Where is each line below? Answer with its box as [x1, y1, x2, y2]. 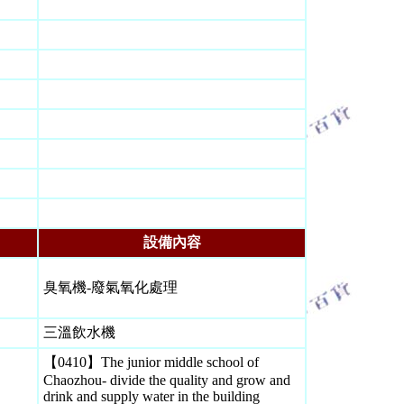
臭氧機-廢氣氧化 [43, 280, 149, 295]
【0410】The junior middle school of [43, 354, 259, 370]
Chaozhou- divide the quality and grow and [43, 372, 290, 388]
